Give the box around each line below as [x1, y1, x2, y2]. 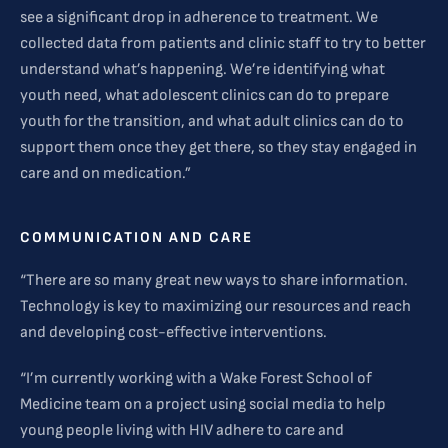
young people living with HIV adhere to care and [20, 421, 344, 441]
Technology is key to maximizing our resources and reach [20, 297, 411, 317]
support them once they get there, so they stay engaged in [20, 138, 417, 158]
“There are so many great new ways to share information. [20, 271, 408, 291]
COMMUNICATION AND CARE [20, 228, 253, 248]
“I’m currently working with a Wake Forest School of [20, 369, 372, 389]
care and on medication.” [20, 164, 194, 184]
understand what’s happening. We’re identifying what [20, 60, 385, 80]
